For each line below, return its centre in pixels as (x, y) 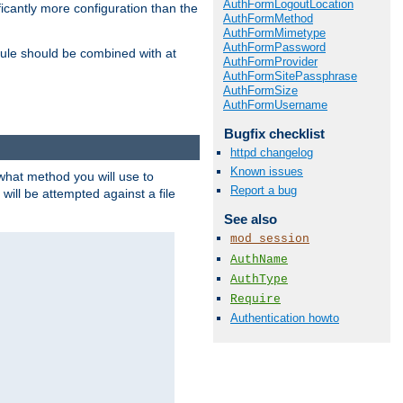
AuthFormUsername (275, 104)
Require (255, 299)
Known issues (267, 171)
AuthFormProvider (270, 61)
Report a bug (264, 191)
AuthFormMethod (268, 18)
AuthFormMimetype (274, 32)
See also (250, 219)
